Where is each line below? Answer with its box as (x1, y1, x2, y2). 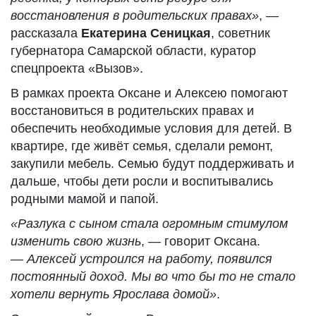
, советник (211, 26, 270, 40)
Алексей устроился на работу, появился (27, 252, 272, 266)
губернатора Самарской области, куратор (11, 44, 256, 58)
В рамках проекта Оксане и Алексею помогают (11, 86, 288, 100)
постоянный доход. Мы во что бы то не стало (11, 269, 296, 284)
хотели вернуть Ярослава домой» (11, 287, 217, 301)
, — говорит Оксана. (141, 234, 260, 248)
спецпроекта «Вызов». (11, 61, 143, 75)
